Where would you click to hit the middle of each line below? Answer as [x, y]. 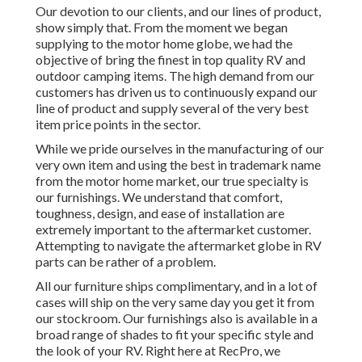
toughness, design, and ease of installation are [160, 213]
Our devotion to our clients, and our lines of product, [178, 11]
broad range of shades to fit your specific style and [175, 335]
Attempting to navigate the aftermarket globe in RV [179, 246]
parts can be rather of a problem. [126, 262]
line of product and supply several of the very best [172, 108]
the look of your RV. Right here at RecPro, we [158, 351]
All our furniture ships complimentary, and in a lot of [177, 286]
